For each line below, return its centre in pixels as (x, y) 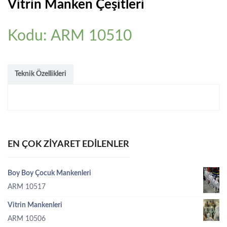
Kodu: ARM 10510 (70, 36)
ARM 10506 (27, 219)
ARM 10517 (27, 187)
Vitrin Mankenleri (35, 205)
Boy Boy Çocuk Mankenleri (49, 174)
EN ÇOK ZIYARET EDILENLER (68, 145)
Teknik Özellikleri (41, 74)
